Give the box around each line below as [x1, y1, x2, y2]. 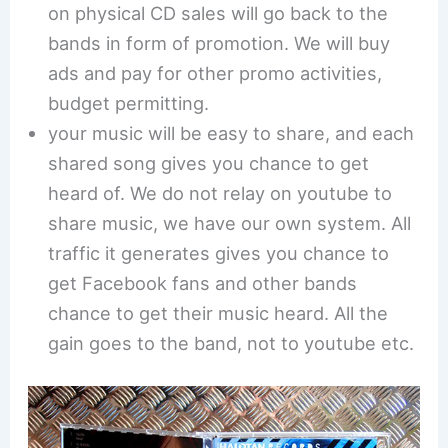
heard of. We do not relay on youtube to [48, 182, 393, 205]
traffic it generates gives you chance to [48, 242, 390, 265]
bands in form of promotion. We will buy [48, 32, 391, 55]
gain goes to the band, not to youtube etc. [48, 332, 415, 355]
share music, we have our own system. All [48, 212, 412, 235]
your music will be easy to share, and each [48, 122, 415, 145]
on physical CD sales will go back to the [48, 2, 389, 25]
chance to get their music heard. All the [48, 302, 389, 325]
